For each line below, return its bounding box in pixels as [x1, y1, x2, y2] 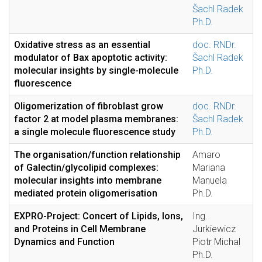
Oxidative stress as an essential [14, 39, 150, 50]
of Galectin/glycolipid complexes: [14, 162, 158, 173]
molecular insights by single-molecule [14, 65, 178, 76]
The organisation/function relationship [14, 149, 181, 160]
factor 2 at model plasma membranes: [14, 113, 178, 125]
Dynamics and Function [14, 236, 115, 247]
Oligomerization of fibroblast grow [14, 101, 163, 112]
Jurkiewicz [192, 223, 236, 235]
